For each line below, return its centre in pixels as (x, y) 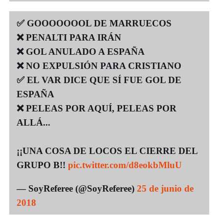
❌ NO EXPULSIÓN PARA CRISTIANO (99, 66)
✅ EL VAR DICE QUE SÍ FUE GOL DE (99, 80)
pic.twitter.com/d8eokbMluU (125, 165)
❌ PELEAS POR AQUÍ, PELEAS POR (97, 108)
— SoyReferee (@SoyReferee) (77, 188)
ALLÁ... (33, 122)
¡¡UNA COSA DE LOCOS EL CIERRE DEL (107, 151)
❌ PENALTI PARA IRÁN (69, 37)
